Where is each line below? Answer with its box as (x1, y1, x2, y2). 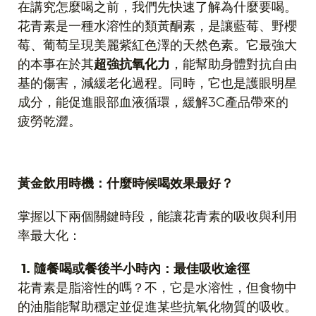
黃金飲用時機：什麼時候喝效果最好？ (18, 176, 233, 191)
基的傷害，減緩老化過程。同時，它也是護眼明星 (18, 75, 297, 91)
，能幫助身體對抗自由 (170, 56, 297, 72)
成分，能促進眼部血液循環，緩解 (18, 95, 208, 110)
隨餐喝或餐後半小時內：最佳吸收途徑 (34, 261, 250, 276)
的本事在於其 (18, 56, 94, 72)
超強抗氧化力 (94, 56, 170, 72)
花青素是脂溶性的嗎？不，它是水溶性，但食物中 (18, 280, 297, 296)
